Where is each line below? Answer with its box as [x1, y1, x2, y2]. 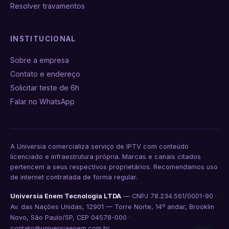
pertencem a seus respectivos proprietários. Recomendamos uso [10, 163, 218, 171]
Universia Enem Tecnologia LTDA [10, 192, 121, 200]
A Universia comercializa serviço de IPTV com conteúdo [10, 143, 189, 150]
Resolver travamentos [10, 2, 85, 10]
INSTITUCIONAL [10, 35, 76, 43]
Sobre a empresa [10, 56, 69, 64]
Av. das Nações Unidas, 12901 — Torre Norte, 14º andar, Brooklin [10, 203, 214, 211]
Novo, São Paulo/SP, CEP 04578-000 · [10, 214, 130, 221]
